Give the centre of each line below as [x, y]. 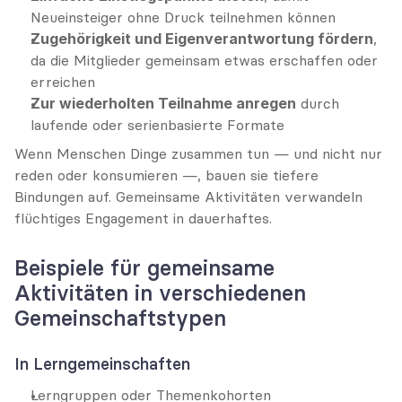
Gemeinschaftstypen [120, 318]
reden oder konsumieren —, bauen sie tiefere [166, 175]
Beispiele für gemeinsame [144, 268]
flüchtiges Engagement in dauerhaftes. [143, 218]
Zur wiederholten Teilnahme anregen [163, 103]
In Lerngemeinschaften [102, 364]
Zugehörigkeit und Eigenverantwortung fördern [202, 39]
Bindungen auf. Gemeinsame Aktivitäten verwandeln [188, 197]
